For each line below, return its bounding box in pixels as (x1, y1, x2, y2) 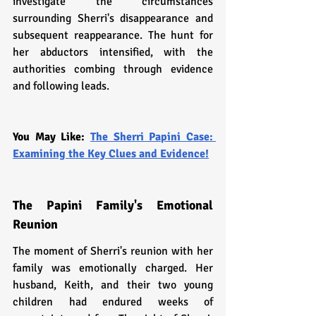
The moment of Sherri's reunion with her (13, 243, 213, 258)
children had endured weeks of (13, 294, 213, 309)
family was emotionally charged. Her (13, 260, 213, 275)
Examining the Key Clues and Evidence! (13, 146, 209, 161)
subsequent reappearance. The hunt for (13, 28, 213, 42)
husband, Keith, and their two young (13, 277, 213, 292)
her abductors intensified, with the (13, 44, 213, 59)
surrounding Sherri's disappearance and (13, 11, 213, 25)
